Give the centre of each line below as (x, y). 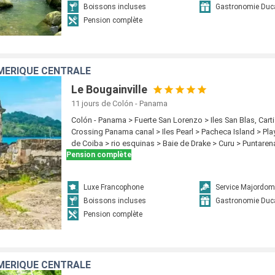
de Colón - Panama (135, 103)
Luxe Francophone (114, 188)
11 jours (86, 103)
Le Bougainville (110, 89)
